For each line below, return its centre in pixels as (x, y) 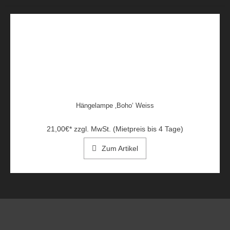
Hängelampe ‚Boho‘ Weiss (115, 105)
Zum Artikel (120, 148)
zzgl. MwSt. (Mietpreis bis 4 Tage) (129, 129)
